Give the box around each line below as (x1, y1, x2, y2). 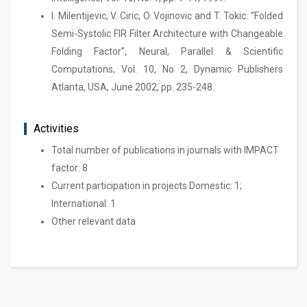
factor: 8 (51, 162, 88, 173)
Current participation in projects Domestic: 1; (51, 180, 242, 191)
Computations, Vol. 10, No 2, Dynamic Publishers (51, 64, 283, 75)
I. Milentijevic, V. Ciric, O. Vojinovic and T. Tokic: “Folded (51, 10, 283, 21)
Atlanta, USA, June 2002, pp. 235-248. (51, 82, 214, 93)
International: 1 (51, 198, 116, 209)
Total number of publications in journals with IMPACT (51, 145, 279, 156)
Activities (34, 122, 79, 135)
